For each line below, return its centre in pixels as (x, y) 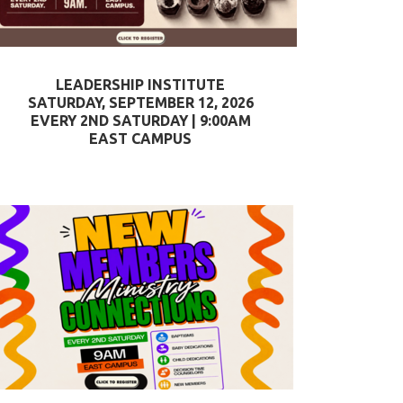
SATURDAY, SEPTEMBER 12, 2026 (140, 103)
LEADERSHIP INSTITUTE (140, 85)
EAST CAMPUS (140, 139)
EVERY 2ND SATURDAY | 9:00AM (140, 121)
